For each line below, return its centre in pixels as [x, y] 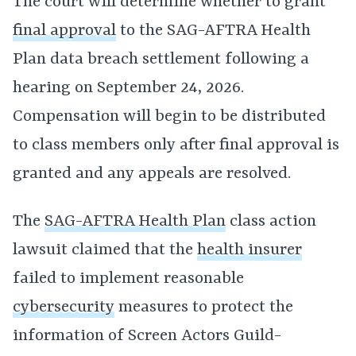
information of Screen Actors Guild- [147, 336]
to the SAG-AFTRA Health [213, 31]
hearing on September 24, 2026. [128, 88]
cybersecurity [64, 308]
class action [271, 222]
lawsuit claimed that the [105, 250]
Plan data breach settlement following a [161, 60]
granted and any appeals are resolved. [152, 174]
